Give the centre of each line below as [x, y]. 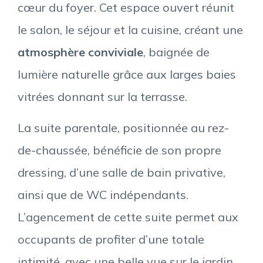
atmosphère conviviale [80, 52]
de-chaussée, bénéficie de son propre [119, 150]
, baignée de [176, 52]
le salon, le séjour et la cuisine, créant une [130, 30]
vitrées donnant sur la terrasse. [102, 97]
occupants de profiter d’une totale [111, 239]
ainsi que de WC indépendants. [103, 194]
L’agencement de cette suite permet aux [128, 217]
